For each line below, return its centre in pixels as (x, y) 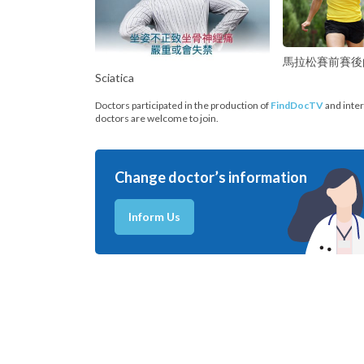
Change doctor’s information (211, 177)
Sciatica (115, 77)
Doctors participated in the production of (183, 105)
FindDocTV (297, 105)
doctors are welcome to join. (157, 118)
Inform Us (154, 216)
